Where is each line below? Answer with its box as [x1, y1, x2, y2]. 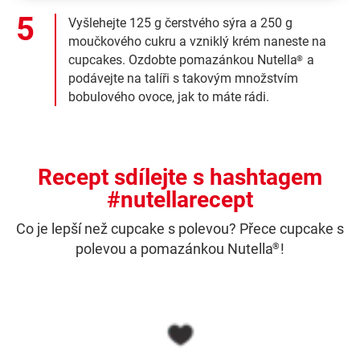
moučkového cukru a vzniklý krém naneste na [68, 34, 326, 50]
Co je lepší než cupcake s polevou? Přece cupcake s [16, 219, 344, 237]
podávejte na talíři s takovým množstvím [68, 71, 298, 87]
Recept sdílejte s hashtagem [38, 164, 322, 191]
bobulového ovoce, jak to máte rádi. [68, 89, 269, 105]
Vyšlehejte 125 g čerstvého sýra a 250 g [68, 15, 292, 31]
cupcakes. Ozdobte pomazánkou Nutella [68, 52, 297, 68]
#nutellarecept [107, 186, 253, 214]
